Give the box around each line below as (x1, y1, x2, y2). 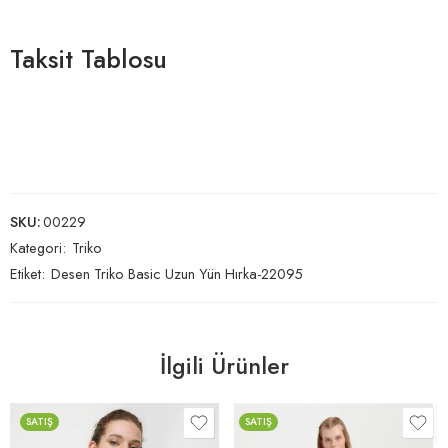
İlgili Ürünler (159, 349, 289, 384)
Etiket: (10, 263, 49, 285)
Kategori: (10, 237, 70, 259)
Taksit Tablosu (10, 41, 167, 78)
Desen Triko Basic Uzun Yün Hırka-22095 (51, 263, 303, 285)
